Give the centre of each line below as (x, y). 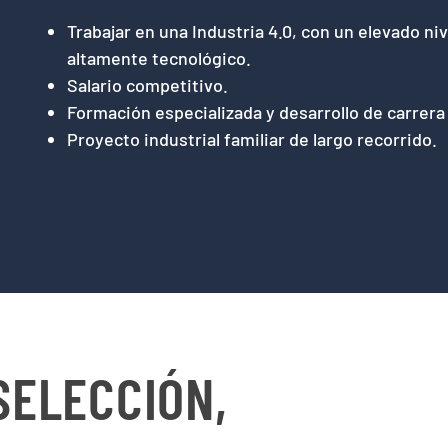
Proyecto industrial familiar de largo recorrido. (252, 139)
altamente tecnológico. (159, 58)
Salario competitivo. (148, 85)
